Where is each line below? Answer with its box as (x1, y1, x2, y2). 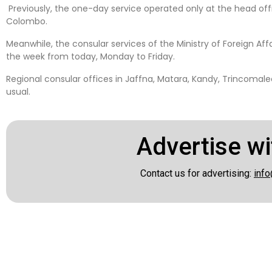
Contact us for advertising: (140, 168, 254, 179)
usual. (6, 86, 30, 98)
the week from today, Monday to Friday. (6, 50, 175, 63)
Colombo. (6, 15, 47, 27)
